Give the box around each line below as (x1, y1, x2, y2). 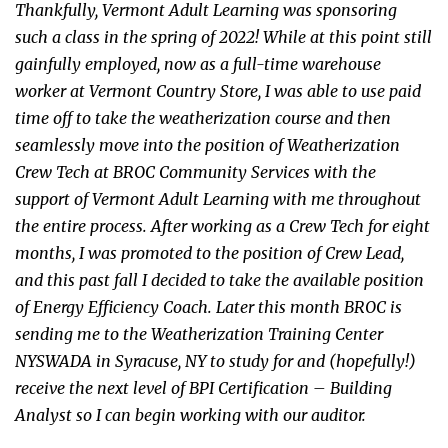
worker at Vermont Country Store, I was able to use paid (15, 80, 421, 101)
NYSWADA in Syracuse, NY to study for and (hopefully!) (15, 350, 416, 371)
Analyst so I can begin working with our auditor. (15, 404, 366, 425)
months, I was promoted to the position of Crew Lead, (15, 242, 404, 263)
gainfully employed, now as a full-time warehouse (15, 53, 381, 74)
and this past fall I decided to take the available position (15, 269, 424, 290)
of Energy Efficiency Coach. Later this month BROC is (15, 296, 402, 317)
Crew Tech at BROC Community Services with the (15, 161, 376, 182)
